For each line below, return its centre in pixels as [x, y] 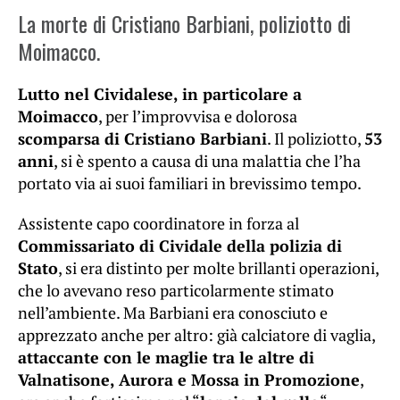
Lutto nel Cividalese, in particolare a [160, 94]
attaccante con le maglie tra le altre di [166, 358]
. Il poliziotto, [316, 139]
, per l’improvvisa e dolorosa [198, 117]
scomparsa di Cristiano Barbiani [142, 139]
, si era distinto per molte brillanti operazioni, [218, 268]
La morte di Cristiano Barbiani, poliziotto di [184, 24]
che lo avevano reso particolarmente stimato [176, 291]
